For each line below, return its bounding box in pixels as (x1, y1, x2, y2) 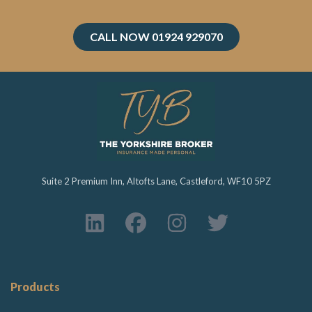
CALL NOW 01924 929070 (89, 30, 223, 43)
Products (10, 280, 60, 294)
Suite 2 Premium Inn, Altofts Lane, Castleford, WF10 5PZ (41, 175, 271, 187)
